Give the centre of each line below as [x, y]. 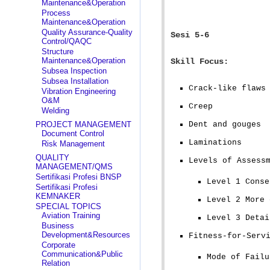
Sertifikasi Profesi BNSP [78, 177]
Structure [57, 52]
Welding [55, 111]
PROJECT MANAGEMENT [83, 124]
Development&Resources [86, 235]
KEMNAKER [58, 196]
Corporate [58, 245]
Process [56, 13]
